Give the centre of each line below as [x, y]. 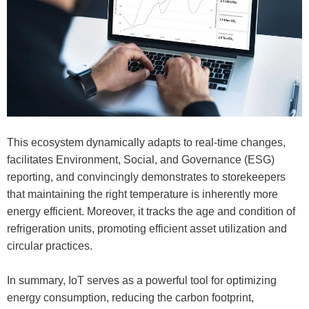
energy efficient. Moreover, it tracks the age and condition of [151, 211]
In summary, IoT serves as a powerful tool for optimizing [142, 280]
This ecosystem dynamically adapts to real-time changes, [146, 142]
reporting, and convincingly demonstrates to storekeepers [146, 177]
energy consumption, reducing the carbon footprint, [130, 297]
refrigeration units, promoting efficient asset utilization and [147, 228]
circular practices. [50, 246]
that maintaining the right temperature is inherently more [142, 194]
